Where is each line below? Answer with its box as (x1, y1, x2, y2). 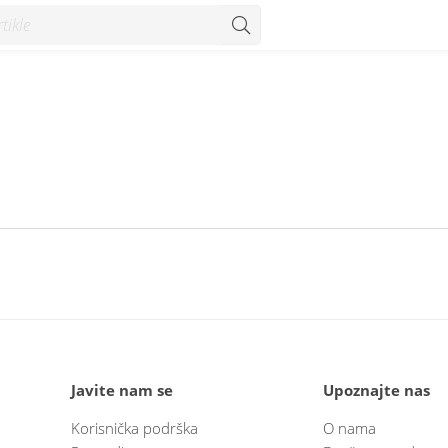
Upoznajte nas (323, 379, 430, 400)
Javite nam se (71, 379, 173, 400)
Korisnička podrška (71, 417, 198, 438)
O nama (323, 417, 376, 438)
